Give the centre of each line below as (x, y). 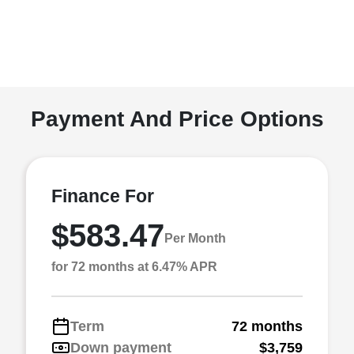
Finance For (103, 196)
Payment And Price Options (177, 119)
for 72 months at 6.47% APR (134, 266)
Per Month (195, 239)
